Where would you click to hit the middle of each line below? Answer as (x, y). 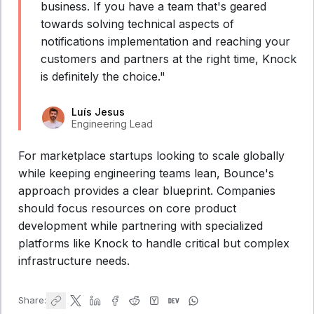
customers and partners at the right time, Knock (169, 59)
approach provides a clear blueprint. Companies (147, 190)
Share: (32, 300)
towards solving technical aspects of (137, 23)
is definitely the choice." (103, 76)
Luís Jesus (98, 111)
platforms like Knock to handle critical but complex (154, 243)
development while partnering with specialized (141, 225)
